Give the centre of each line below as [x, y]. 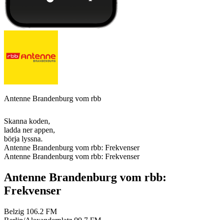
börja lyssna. [23, 139]
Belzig [14, 211]
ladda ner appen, [29, 130]
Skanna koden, [27, 121]
